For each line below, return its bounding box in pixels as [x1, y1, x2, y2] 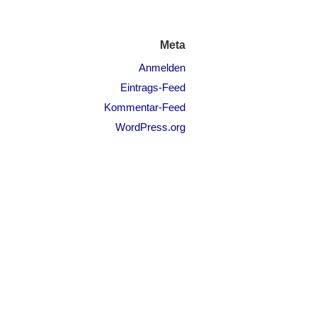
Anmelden [139, 62, 185, 74]
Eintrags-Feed [120, 81, 185, 93]
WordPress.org [115, 121, 185, 133]
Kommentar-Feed [104, 101, 185, 113]
